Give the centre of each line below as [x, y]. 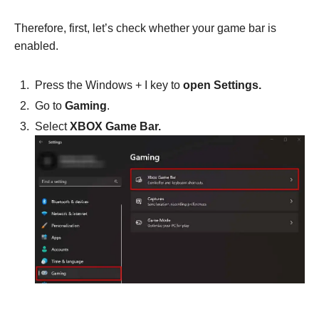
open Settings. [222, 85]
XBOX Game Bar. [115, 126]
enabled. [36, 46]
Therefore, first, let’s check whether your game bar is [145, 28]
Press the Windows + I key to [109, 85]
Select [52, 126]
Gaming [86, 105]
